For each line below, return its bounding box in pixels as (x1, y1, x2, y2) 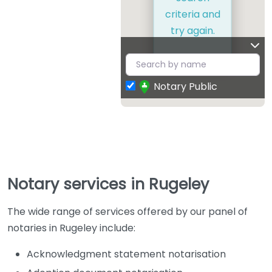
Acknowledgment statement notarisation (27, 246, 226, 261)
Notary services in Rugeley (7, 173, 209, 195)
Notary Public (153, 79, 217, 93)
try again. (170, 24, 215, 38)
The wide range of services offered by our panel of (7, 204, 248, 219)
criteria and (165, 7, 220, 22)
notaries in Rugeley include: (7, 220, 135, 235)
